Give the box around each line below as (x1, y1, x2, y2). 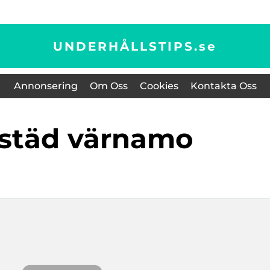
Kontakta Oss (190, 80, 257, 92)
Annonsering (13, 80, 78, 92)
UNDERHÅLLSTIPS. (53, 39, 199, 54)
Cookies (139, 80, 178, 92)
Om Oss (89, 80, 128, 92)
